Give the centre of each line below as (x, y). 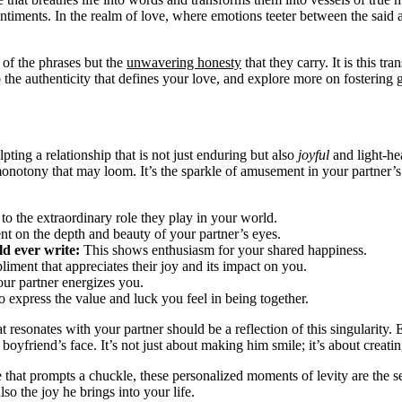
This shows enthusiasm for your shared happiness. (223, 249)
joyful (314, 154)
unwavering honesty (184, 63)
